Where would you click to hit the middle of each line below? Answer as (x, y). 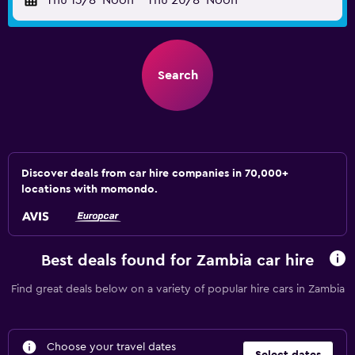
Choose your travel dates (111, 347)
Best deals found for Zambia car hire (177, 260)
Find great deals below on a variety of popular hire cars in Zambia (177, 289)
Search (177, 75)
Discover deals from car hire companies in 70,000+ (155, 174)
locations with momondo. (90, 189)
